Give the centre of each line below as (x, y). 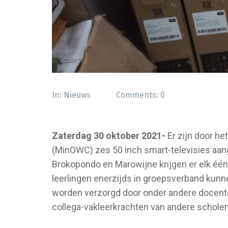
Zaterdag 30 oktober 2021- (110, 136)
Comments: (138, 95)
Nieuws (77, 95)
